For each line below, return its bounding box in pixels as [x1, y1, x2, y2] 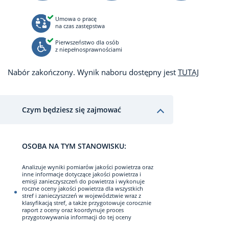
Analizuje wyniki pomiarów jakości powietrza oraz [22, 163, 153, 171]
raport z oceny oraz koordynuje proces [22, 206, 124, 214]
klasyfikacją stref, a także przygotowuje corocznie [22, 199, 151, 207]
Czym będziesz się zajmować [22, 104, 121, 114]
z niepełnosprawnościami [55, 45, 122, 53]
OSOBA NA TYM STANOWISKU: [22, 141, 126, 151]
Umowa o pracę [55, 15, 97, 22]
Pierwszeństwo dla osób [55, 38, 119, 46]
